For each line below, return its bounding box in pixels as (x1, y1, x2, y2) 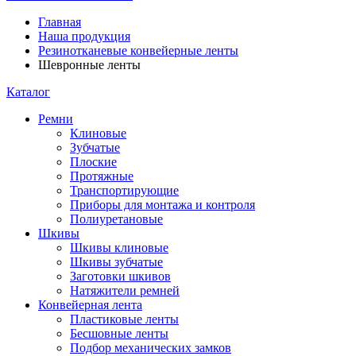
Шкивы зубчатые (70, 255, 163, 269)
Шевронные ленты (38, 58, 141, 72)
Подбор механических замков (70, 341, 231, 354)
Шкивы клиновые (70, 241, 168, 254)
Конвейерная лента (38, 298, 142, 311)
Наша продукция (38, 29, 130, 43)
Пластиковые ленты (70, 312, 179, 326)
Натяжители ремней (70, 284, 180, 297)
